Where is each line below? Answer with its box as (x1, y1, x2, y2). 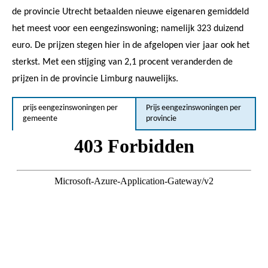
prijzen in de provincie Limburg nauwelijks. (12, 74, 178, 84)
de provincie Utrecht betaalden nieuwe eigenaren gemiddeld (12, 7, 249, 17)
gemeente (23, 114, 57, 123)
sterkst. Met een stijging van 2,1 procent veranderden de (12, 57, 233, 67)
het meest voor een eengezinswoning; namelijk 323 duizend (12, 23, 243, 33)
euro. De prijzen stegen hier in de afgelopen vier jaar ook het (12, 40, 249, 50)
